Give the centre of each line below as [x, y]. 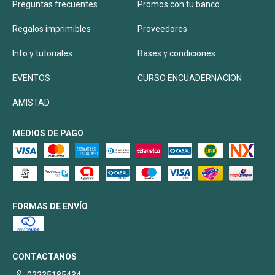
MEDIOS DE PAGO [48, 133]
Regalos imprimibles [52, 29]
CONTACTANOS [45, 257]
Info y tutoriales [42, 53]
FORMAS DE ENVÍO [50, 206]
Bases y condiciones [176, 53]
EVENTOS [31, 78]
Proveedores [162, 29]
